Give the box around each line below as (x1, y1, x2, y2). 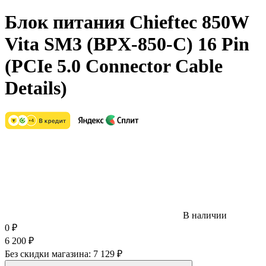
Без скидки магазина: (5, 249, 93, 259)
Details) (5, 77, 67, 99)
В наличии (183, 210, 227, 221)
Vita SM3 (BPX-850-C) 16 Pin (5, 33, 249, 55)
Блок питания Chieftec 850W (5, 11, 249, 33)
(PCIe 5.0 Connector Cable (5, 55, 223, 77)
